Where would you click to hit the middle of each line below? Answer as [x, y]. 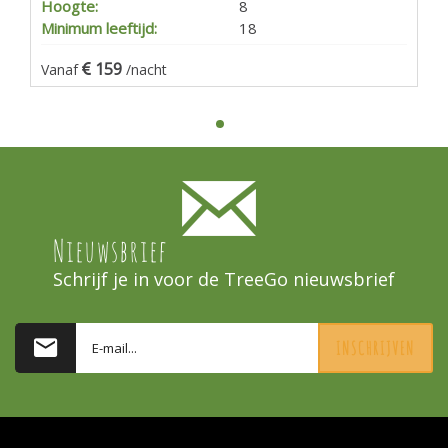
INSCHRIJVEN [375, 347]
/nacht [146, 69]
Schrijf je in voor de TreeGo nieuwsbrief [224, 278]
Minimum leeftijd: [99, 27]
